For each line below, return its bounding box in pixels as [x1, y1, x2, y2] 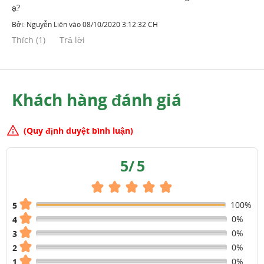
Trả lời [60, 34, 85, 45]
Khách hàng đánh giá [12, 88, 181, 111]
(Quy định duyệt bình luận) [24, 124, 133, 136]
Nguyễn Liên [27, 19, 67, 29]
